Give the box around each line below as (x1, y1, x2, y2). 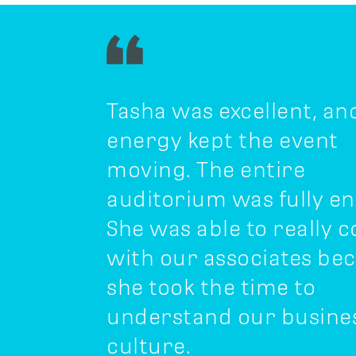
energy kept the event (106, 128, 339, 153)
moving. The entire (106, 157, 306, 182)
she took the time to (106, 275, 316, 300)
